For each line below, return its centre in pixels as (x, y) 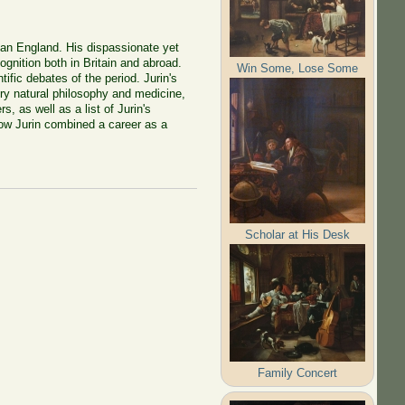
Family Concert (298, 372)
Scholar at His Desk (298, 234)
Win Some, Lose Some (298, 68)
